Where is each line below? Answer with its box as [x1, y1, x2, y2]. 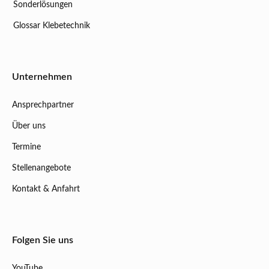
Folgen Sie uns [12, 235, 73, 245]
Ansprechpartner [12, 100, 74, 109]
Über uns [12, 121, 46, 130]
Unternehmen [12, 71, 72, 82]
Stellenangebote [12, 163, 71, 172]
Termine [12, 142, 41, 151]
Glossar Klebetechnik [13, 21, 90, 30]
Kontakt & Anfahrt [12, 184, 80, 193]
